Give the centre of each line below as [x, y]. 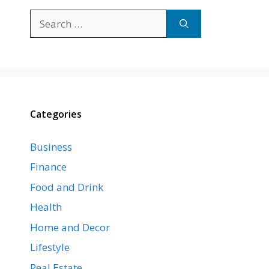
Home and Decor [70, 227]
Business [51, 147]
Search [45, 16]
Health [46, 207]
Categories [56, 114]
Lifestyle [50, 247]
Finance [48, 167]
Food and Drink [67, 187]
